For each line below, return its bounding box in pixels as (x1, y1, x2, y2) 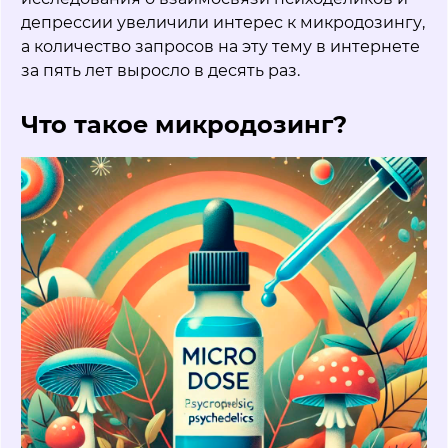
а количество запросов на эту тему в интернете (21, 36, 420, 56)
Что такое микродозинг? (21, 109, 347, 139)
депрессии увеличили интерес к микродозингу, (21, 12, 425, 32)
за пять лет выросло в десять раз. (21, 60, 300, 80)
